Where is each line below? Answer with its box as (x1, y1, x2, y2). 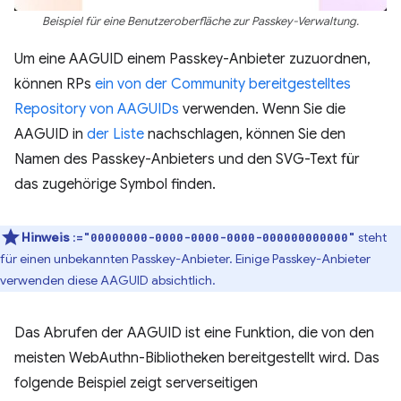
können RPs (14, 75, 95, 94)
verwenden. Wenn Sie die (179, 100, 346, 119)
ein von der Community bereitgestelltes (95, 75, 351, 94)
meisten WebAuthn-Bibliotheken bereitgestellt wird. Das (14, 349, 380, 368)
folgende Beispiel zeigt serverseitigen (14, 374, 258, 393)
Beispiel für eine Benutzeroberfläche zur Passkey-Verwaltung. (42, 14, 359, 30)
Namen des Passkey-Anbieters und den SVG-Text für (14, 150, 360, 169)
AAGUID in (14, 125, 87, 144)
